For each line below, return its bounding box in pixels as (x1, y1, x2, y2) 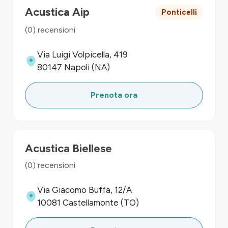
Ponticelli (161, 8, 197, 17)
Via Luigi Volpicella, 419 (37, 49, 128, 60)
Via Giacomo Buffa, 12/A (37, 185, 132, 195)
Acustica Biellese (25, 141, 112, 155)
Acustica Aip (25, 5, 90, 19)
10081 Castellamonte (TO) (37, 197, 139, 208)
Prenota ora (91, 90, 137, 100)
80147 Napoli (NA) (37, 62, 110, 72)
